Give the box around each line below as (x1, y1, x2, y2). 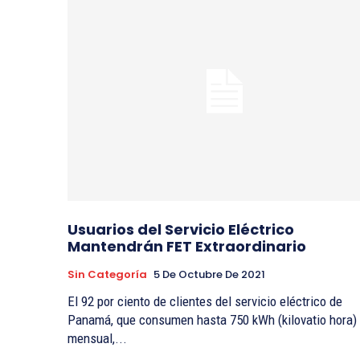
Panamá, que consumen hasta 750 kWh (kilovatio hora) (67, 312, 357, 329)
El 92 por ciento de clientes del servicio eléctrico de (67, 293, 342, 310)
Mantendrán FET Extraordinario (67, 236, 306, 257)
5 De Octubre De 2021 (153, 267, 265, 283)
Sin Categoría (67, 267, 147, 283)
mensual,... (67, 330, 127, 347)
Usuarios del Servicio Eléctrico (67, 219, 294, 240)
